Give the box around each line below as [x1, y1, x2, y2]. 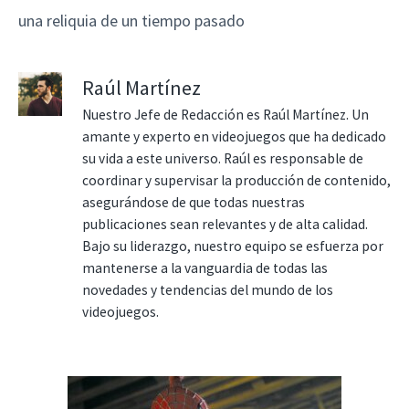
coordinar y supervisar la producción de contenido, [82, 171, 391, 189]
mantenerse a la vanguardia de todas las [82, 258, 328, 277]
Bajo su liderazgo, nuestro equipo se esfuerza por [82, 236, 383, 255]
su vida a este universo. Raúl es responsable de [82, 149, 363, 167]
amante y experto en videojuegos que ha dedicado [82, 127, 386, 145]
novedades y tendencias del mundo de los [82, 280, 333, 299]
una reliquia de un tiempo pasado [18, 9, 245, 31]
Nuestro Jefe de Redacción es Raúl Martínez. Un [82, 105, 369, 123]
